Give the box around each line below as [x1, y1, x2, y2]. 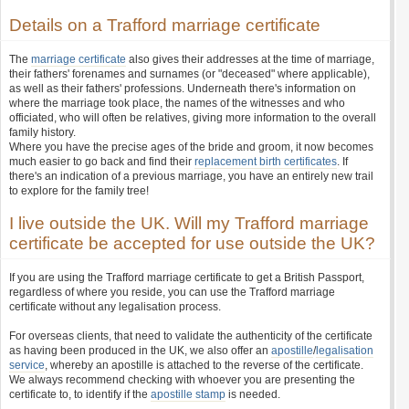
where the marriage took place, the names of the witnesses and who [9, 97, 345, 110]
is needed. [225, 388, 280, 401]
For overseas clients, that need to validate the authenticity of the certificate [9, 330, 372, 342]
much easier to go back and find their [9, 155, 194, 168]
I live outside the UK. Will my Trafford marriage [9, 214, 369, 233]
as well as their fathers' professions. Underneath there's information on [9, 82, 356, 95]
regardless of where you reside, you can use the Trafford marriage [9, 286, 335, 299]
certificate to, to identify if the [9, 388, 151, 401]
